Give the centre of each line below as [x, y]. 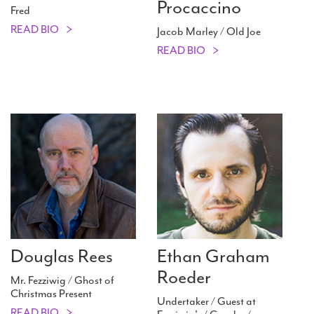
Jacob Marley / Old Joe [209, 32]
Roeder [184, 278]
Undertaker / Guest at [206, 302]
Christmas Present [51, 294]
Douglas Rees [62, 257]
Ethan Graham [213, 257]
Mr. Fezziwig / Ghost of [62, 281]
